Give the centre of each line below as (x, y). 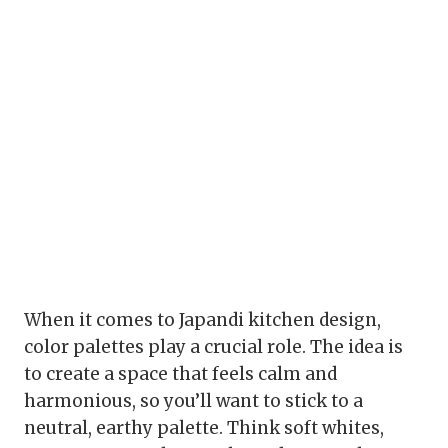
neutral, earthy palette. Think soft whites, (204, 428)
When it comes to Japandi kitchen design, (202, 320)
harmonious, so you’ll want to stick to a (193, 401)
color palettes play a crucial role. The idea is (213, 347)
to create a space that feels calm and (180, 374)
